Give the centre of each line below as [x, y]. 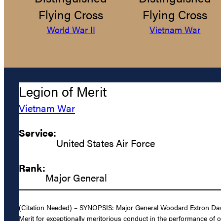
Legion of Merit [63, 92]
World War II [71, 29]
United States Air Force [106, 143]
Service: [37, 133]
